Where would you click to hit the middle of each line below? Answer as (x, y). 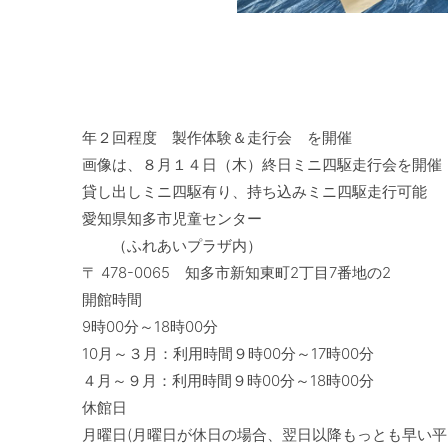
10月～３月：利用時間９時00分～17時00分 (228, 353)
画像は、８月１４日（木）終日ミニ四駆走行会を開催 (262, 164)
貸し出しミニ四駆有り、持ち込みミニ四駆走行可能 (254, 191)
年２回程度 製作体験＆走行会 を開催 (217, 137)
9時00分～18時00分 (150, 326)
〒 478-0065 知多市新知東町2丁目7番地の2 (236, 272)
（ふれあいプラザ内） (172, 245)
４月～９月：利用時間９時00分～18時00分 (228, 380)
